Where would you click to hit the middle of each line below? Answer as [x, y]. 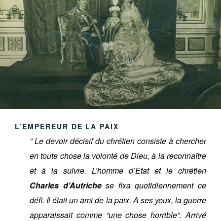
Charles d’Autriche [66, 185]
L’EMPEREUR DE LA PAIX [67, 127]
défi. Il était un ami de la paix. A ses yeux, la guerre [118, 200]
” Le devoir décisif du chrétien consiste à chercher [118, 141]
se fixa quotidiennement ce [154, 185]
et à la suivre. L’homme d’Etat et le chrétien [118, 170]
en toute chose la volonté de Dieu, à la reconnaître [118, 155]
